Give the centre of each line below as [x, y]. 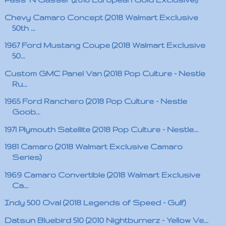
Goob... [26, 112]
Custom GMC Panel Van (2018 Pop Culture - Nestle [105, 73]
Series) [27, 157]
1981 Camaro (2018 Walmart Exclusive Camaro [93, 147]
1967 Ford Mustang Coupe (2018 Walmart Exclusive [105, 45]
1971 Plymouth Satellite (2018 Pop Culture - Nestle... [101, 129]
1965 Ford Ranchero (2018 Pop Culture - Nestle [96, 101]
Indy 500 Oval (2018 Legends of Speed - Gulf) [95, 203]
